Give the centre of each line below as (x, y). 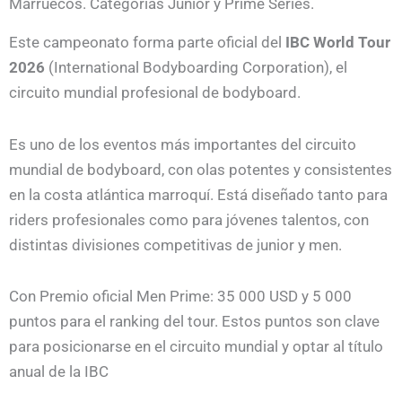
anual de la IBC (59, 372)
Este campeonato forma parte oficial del (147, 42)
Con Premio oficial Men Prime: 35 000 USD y (159, 297)
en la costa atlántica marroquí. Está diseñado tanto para (198, 194)
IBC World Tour (338, 42)
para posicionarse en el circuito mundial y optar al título (196, 347)
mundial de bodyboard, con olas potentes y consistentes (201, 169)
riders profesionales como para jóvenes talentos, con (189, 219)
